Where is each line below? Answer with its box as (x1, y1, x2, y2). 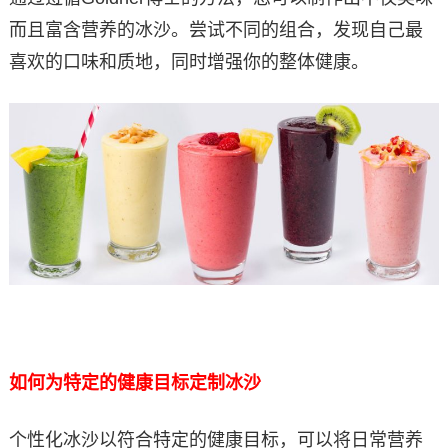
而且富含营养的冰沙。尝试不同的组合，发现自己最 (8, 19, 423, 40)
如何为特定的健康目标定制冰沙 (8, 372, 261, 393)
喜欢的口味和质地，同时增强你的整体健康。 (8, 51, 369, 72)
